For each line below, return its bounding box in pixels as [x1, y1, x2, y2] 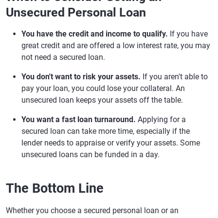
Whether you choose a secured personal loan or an [6, 206, 179, 216]
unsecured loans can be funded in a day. [21, 150, 160, 160]
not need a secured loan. [21, 53, 105, 62]
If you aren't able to [141, 72, 208, 82]
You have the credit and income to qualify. [21, 29, 168, 39]
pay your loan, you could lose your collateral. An [21, 84, 185, 93]
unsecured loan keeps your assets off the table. [21, 95, 183, 105]
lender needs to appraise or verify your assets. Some [21, 138, 200, 148]
